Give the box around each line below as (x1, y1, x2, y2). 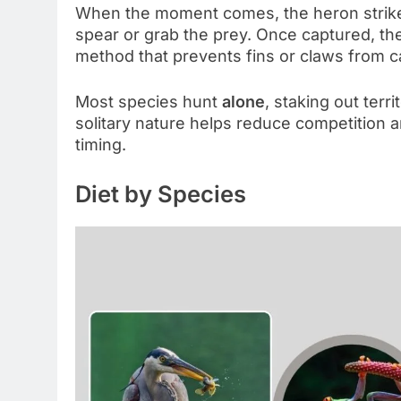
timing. (75, 134, 126, 154)
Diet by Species (75, 179, 246, 208)
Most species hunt (75, 91, 222, 111)
